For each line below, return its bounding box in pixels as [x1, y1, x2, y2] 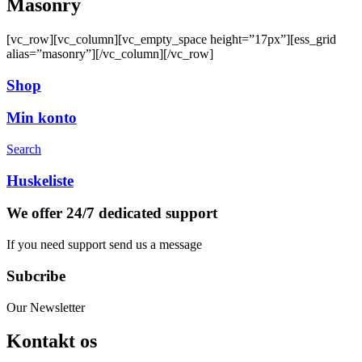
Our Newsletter [6, 300, 85, 314]
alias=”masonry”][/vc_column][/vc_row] [6, 46, 213, 61]
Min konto [6, 109, 77, 127]
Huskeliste [6, 171, 74, 189]
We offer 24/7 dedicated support [6, 204, 217, 222]
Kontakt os [6, 330, 97, 352]
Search [6, 141, 41, 156]
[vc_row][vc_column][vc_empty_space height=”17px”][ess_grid [6, 32, 336, 46]
